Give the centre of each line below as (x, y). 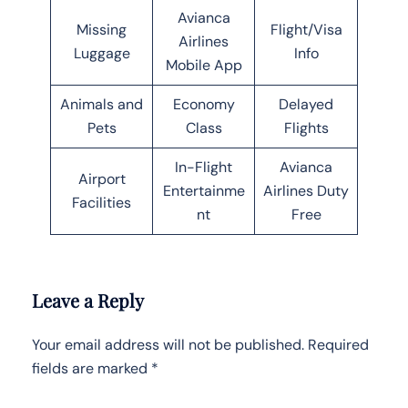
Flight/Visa (306, 29)
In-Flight (204, 167)
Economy (204, 104)
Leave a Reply (88, 300)
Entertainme (204, 190)
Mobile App (204, 65)
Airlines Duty (306, 190)
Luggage (102, 53)
